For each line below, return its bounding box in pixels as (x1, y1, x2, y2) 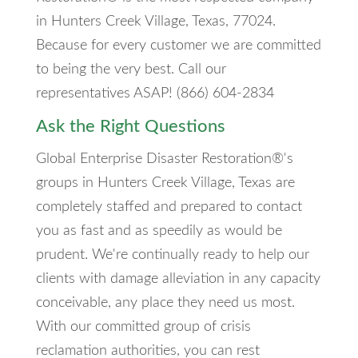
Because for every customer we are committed (35, 38, 321, 53)
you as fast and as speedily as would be (35, 223, 282, 238)
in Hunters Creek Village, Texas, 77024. (35, 14, 276, 29)
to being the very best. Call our (35, 62, 226, 77)
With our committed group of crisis (35, 319, 251, 334)
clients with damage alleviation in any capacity (35, 271, 320, 286)
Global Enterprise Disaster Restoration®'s (35, 151, 293, 166)
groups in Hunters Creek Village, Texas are (35, 175, 295, 190)
